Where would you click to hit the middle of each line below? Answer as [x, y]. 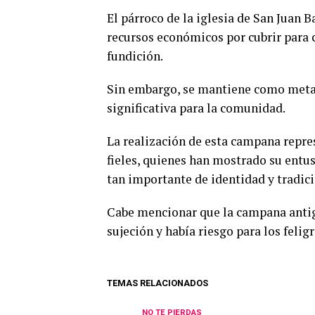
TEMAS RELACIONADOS [157, 283]
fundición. [135, 56]
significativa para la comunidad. [196, 108]
